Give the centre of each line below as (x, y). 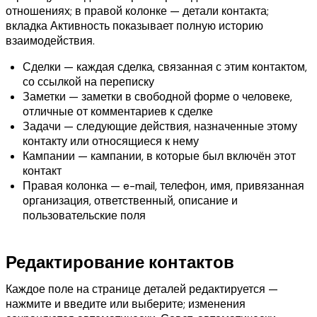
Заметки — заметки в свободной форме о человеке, (157, 96)
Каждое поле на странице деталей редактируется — (142, 289)
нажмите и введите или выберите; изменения (126, 304)
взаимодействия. (50, 40)
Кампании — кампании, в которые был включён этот (159, 156)
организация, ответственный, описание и (130, 200)
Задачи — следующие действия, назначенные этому (160, 126)
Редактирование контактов (120, 262)
